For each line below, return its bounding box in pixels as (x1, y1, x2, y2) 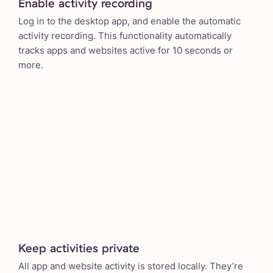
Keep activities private (18, 241, 140, 256)
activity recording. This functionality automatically (18, 29, 232, 41)
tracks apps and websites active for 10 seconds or (18, 44, 233, 56)
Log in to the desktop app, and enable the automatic (18, 15, 241, 27)
